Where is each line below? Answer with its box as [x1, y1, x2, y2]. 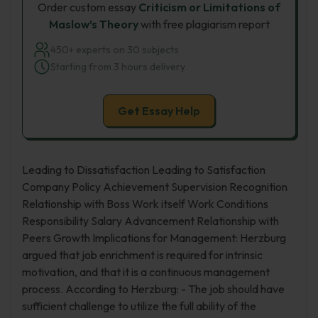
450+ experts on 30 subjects [50, 43, 179, 56]
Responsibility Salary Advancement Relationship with [22, 214, 279, 228]
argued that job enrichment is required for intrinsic [22, 248, 263, 262]
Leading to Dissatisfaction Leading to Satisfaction [22, 163, 265, 177]
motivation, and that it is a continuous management [22, 265, 270, 279]
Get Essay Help [118, 104, 200, 118]
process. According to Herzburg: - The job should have [22, 282, 285, 296]
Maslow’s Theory [48, 17, 138, 31]
